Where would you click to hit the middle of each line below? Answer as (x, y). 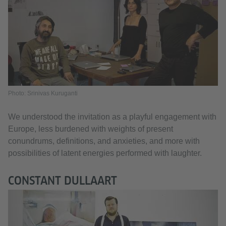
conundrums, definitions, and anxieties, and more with (104, 141)
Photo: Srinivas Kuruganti (43, 94)
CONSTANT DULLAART (63, 181)
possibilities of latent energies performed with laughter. (105, 153)
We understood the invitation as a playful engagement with (112, 117)
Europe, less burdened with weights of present (91, 129)
